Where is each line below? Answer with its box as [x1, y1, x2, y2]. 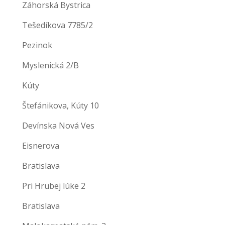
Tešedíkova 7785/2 [22, 20, 93, 31]
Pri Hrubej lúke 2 [22, 180, 85, 192]
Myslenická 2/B [22, 60, 79, 71]
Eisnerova [22, 140, 59, 152]
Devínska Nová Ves [22, 120, 94, 132]
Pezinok [22, 40, 52, 51]
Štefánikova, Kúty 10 [22, 100, 99, 111]
